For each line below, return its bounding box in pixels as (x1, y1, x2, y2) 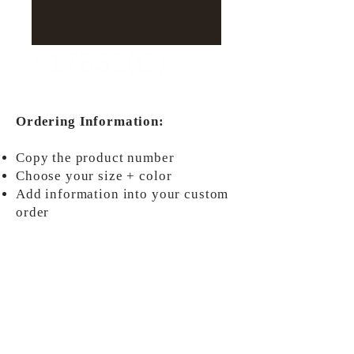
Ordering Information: (16, 114, 164, 129)
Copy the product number (16, 150, 179, 165)
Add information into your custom (16, 186, 229, 201)
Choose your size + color (16, 168, 172, 183)
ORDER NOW (87, 263, 166, 281)
